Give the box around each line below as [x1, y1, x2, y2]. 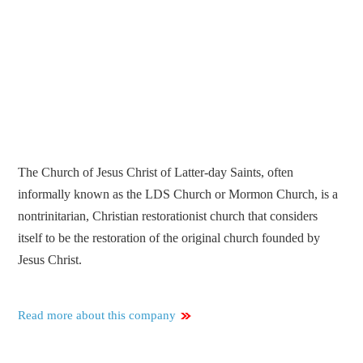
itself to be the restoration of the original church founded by [18, 231, 321, 246]
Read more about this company [18, 309, 177, 322]
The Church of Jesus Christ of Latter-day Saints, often [18, 165, 294, 180]
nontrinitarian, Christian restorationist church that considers [18, 209, 318, 224]
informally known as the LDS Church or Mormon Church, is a [18, 187, 339, 202]
